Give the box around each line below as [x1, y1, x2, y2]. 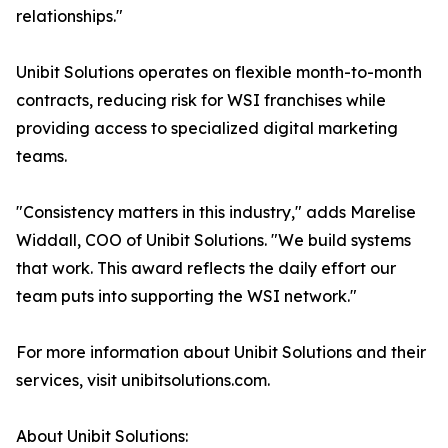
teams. [16, 146, 67, 167]
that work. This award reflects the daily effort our [16, 258, 396, 279]
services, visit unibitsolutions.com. [16, 370, 270, 391]
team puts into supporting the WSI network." [16, 286, 357, 307]
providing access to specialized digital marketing [16, 118, 398, 139]
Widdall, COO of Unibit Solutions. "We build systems [16, 230, 411, 251]
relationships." [16, 6, 123, 27]
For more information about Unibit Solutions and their [16, 342, 426, 363]
